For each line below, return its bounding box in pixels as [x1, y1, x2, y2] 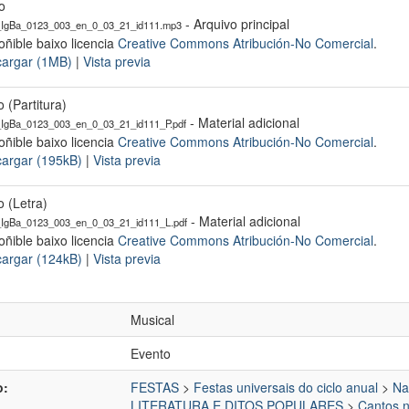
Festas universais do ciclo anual [194, 378, 378, 396]
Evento [131, 344, 171, 362]
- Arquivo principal [182, 15, 289, 33]
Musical [131, 310, 174, 329]
